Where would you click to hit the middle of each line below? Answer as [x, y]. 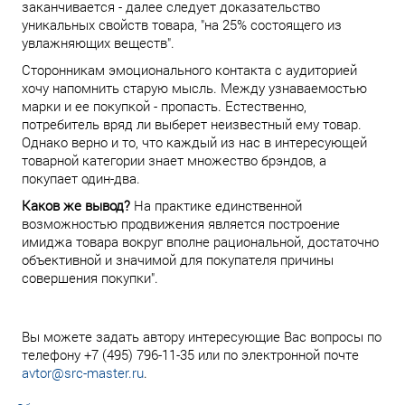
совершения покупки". [90, 278]
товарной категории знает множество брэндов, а [174, 160]
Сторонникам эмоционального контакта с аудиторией [189, 70]
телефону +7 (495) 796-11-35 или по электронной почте [190, 354]
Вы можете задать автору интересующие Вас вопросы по [202, 336]
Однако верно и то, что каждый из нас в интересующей [194, 142]
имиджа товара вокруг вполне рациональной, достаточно [200, 241]
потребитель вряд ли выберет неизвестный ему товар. [192, 124]
